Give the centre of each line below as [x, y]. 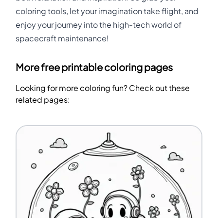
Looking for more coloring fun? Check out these [103, 88]
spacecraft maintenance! [62, 38]
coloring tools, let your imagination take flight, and [107, 11]
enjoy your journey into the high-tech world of [99, 25]
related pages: [43, 100]
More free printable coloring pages [94, 67]
